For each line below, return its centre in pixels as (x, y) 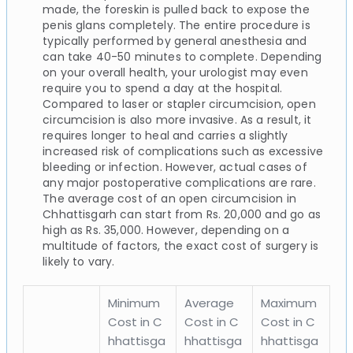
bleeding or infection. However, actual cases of (175, 167)
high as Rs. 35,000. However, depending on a (166, 230)
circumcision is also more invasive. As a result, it (177, 119)
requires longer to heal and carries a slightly (165, 135)
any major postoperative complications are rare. (179, 182)
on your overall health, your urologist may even (175, 72)
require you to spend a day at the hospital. (163, 88)
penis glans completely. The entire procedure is (176, 25)
